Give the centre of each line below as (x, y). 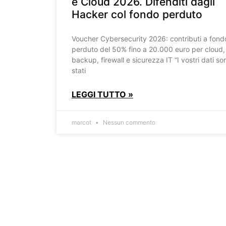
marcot (82, 122)
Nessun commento (128, 122)
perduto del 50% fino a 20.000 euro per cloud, (148, 49)
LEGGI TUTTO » (102, 94)
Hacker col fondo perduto (137, 14)
